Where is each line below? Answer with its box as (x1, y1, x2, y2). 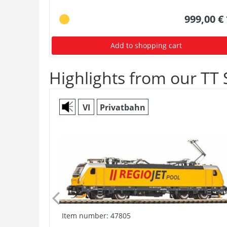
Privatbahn (100, 102, 145, 113)
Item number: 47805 (62, 210, 131, 220)
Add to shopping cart (110, 41, 182, 50)
